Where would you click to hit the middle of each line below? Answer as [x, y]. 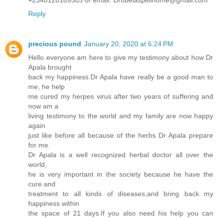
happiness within [54, 204]
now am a [43, 106]
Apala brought [50, 67]
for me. [39, 145]
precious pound [55, 44]
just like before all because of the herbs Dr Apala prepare [121, 136]
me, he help [46, 87]
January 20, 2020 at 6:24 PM [129, 44]
